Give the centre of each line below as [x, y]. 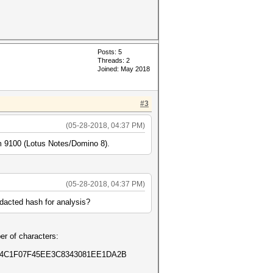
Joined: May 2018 [124, 69]
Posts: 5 [110, 52]
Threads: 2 [114, 60]
